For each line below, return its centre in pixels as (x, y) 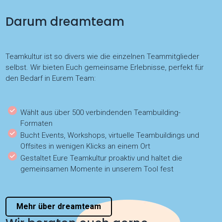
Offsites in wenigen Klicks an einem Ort (85, 146)
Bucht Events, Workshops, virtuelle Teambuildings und (110, 136)
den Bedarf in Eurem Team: (51, 79)
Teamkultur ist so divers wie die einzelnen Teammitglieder (103, 57)
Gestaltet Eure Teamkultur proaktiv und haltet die (102, 158)
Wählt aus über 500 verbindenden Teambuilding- (101, 113)
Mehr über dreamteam (59, 206)
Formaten (37, 124)
